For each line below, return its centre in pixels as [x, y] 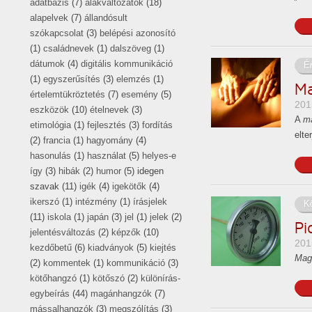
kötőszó [109, 278]
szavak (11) [55, 186]
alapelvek [49, 17]
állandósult [106, 17]
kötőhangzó [53, 278]
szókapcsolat [57, 33]
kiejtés [163, 247]
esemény [140, 94]
